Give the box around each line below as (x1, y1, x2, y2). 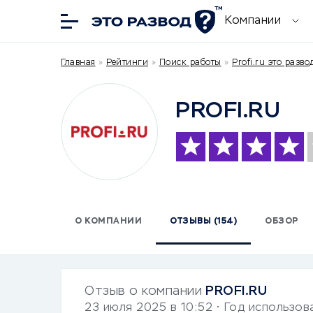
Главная (61, 59, 96, 67)
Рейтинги (106, 59, 148, 67)
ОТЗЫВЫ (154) (170, 217, 237, 226)
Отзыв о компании (85, 284, 202, 298)
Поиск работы (159, 59, 221, 67)
